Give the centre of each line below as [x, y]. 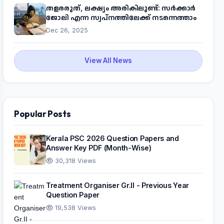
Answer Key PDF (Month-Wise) [99, 148]
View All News [108, 61]
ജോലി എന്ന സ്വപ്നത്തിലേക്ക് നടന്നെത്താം [121, 17]
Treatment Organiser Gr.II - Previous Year [118, 185]
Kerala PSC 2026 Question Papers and [112, 138]
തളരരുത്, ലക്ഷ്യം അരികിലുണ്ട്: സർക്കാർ [121, 8]
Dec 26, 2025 [67, 30]
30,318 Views [74, 161]
